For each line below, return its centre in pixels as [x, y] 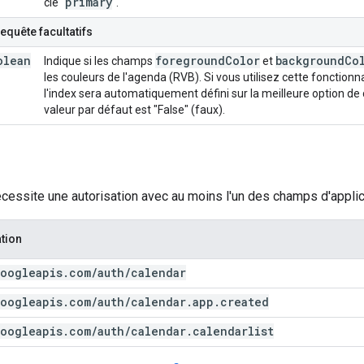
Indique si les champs [100, 61]
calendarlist [233, 331]
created [245, 301]
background [310, 60]
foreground [190, 60]
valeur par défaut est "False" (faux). [134, 109]
